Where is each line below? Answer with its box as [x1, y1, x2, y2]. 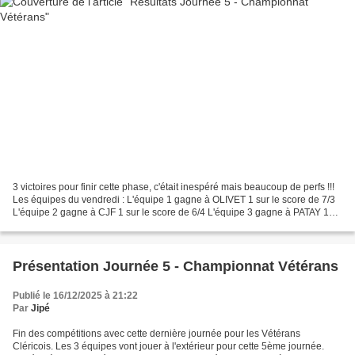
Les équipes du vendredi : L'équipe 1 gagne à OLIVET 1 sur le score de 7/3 [13, 194, 335, 206]
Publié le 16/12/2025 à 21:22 [13, 290, 138, 302]
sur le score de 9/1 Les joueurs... [13, 219, 152, 231]
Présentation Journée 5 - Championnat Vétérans [13, 258, 338, 275]
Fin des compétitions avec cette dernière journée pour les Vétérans [13, 328, 300, 340]
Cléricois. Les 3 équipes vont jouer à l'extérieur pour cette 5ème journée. [13, 341, 324, 353]
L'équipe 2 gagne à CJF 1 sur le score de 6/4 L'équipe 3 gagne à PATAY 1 [13, 207, 329, 219]
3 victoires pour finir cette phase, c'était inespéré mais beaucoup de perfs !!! [13, 181, 334, 193]
